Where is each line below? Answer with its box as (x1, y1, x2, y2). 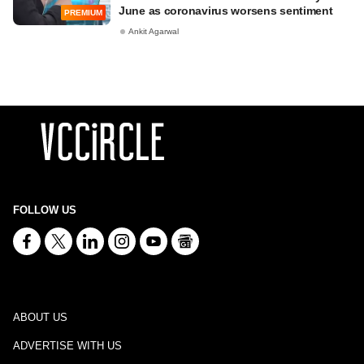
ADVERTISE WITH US (13, 340, 122, 352)
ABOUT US (13, 311, 67, 323)
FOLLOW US (13, 204, 76, 216)
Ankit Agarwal (128, 27, 179, 37)
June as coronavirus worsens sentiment (119, 4, 333, 17)
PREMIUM (64, 8, 102, 18)
